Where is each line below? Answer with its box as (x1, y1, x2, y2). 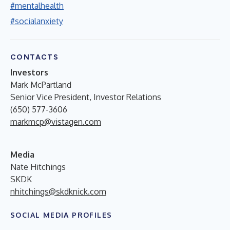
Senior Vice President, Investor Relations (10, 91, 161, 102)
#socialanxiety (10, 15, 63, 26)
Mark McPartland (10, 79, 71, 90)
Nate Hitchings (10, 161, 66, 172)
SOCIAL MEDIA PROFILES (10, 210, 112, 219)
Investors (10, 67, 48, 78)
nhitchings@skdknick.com (10, 186, 106, 197)
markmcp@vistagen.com (10, 116, 101, 127)
